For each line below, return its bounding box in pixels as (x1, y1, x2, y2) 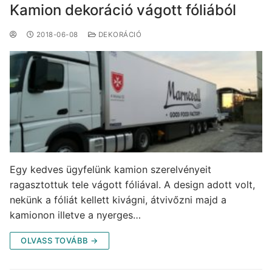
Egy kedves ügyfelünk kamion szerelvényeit (10, 163, 211, 175)
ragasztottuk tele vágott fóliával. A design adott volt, (10, 178, 255, 191)
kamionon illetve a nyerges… (10, 208, 141, 221)
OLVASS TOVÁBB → (21, 235, 98, 245)
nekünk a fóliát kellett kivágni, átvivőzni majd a (10, 193, 226, 206)
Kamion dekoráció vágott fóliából (10, 1, 236, 19)
